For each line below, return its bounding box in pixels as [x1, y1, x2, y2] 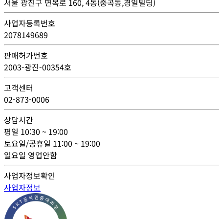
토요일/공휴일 [4, 137, 53, 149]
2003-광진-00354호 [4, 61, 71, 73]
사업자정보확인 [4, 169, 55, 181]
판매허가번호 [4, 49, 48, 61]
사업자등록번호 [4, 17, 55, 29]
